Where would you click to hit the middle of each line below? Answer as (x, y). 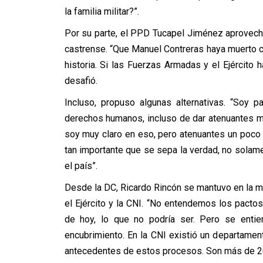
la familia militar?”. (102, 11)
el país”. (81, 166)
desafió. (81, 81)
